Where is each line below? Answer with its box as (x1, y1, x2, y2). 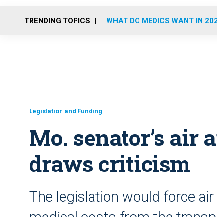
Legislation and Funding (29, 108, 102, 115)
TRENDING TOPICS (24, 16, 90, 25)
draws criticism (29, 149, 190, 178)
